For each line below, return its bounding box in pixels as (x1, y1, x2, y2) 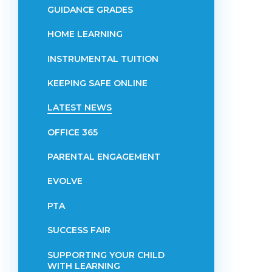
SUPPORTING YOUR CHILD (47, 249, 165, 260)
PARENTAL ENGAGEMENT (47, 151, 160, 163)
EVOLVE (47, 175, 83, 187)
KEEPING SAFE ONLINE (47, 77, 148, 89)
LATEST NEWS (47, 102, 112, 114)
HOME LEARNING (47, 29, 123, 40)
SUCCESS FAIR (47, 225, 110, 236)
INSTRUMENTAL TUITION (47, 53, 158, 64)
